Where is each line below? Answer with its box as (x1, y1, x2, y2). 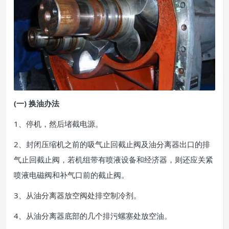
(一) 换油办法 (14, 98, 59, 108)
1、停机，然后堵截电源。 (14, 118, 103, 129)
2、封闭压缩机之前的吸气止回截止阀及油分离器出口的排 (14, 139, 210, 149)
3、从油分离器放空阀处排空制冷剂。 (14, 190, 141, 200)
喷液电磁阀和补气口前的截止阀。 (14, 169, 129, 180)
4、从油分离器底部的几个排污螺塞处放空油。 (14, 210, 172, 221)
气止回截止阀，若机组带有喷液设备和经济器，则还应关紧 (14, 154, 213, 165)
